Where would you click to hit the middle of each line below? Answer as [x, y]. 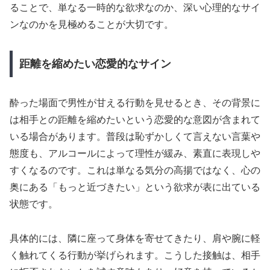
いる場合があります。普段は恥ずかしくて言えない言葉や [135, 137]
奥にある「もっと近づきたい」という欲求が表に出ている [135, 187]
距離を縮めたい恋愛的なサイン [95, 64]
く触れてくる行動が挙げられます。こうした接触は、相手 [135, 255]
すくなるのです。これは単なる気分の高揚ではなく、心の [135, 171]
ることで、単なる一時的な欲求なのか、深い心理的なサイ [135, 8]
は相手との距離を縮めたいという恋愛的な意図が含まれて [135, 120]
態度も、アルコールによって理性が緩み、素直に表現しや [135, 154]
